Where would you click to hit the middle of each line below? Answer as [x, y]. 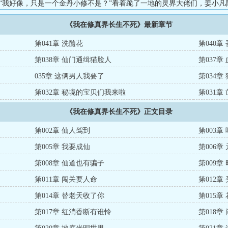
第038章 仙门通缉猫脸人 [73, 60]
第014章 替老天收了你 [70, 196]
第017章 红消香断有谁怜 [73, 212]
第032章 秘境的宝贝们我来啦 [80, 92]
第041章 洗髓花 [59, 44]
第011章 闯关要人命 [66, 179]
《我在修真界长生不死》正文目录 [119, 112]
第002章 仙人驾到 [63, 131]
